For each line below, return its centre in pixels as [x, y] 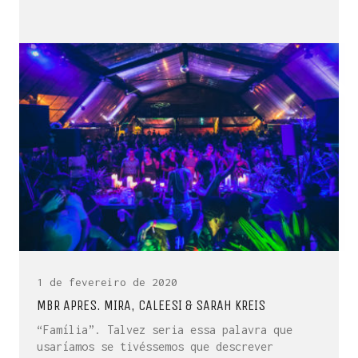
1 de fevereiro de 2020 [107, 282]
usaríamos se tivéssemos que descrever [155, 346]
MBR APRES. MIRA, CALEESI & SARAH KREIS [151, 305]
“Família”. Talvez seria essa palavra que [165, 330]
